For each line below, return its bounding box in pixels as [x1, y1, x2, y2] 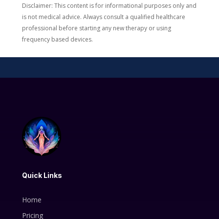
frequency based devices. [22, 35, 93, 44]
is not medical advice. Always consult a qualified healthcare [22, 12, 185, 21]
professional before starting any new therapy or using [22, 23, 171, 32]
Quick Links [22, 171, 62, 179]
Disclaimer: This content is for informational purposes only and [22, 1, 197, 10]
